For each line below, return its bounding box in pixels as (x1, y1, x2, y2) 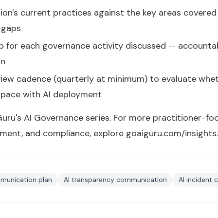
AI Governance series (24, 112, 109, 124)
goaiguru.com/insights (126, 127, 217, 139)
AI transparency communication (64, 175, 167, 184)
